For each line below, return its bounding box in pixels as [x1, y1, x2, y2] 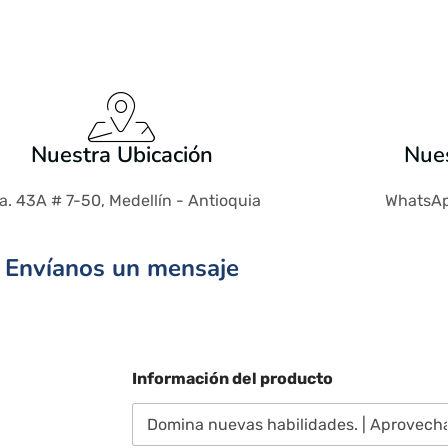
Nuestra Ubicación [30, 140, 213, 170]
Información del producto [132, 369, 333, 388]
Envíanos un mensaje [5, 252, 239, 284]
